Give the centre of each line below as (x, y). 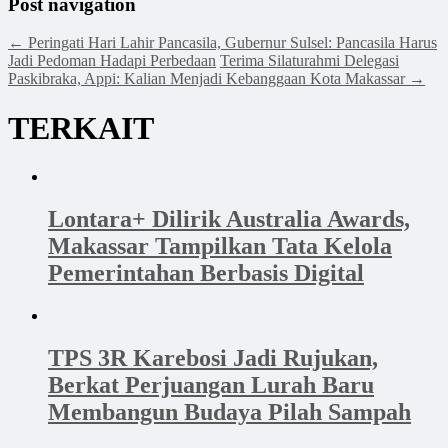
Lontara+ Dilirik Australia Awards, (229, 219)
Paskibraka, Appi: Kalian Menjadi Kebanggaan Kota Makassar (208, 79)
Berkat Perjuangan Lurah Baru (211, 385)
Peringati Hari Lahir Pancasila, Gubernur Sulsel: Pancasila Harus (230, 43)
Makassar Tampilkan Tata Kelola (220, 246)
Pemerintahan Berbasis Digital (206, 273)
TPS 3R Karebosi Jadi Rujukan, (213, 358)
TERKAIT (81, 127)
